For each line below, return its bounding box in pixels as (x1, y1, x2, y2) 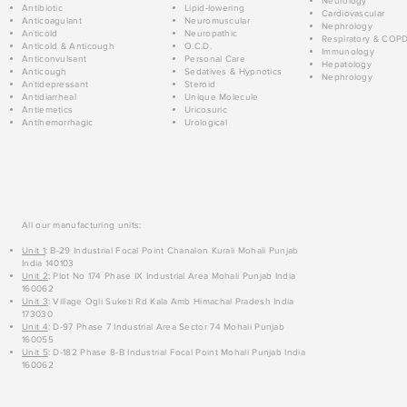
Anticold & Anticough (22, 41, 114, 52)
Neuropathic (184, 28, 238, 39)
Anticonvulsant (22, 54, 87, 65)
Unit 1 (22, 245, 45, 256)
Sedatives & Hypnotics (184, 66, 283, 77)
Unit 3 (22, 296, 48, 307)
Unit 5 (22, 347, 48, 358)
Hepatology (322, 59, 372, 70)
